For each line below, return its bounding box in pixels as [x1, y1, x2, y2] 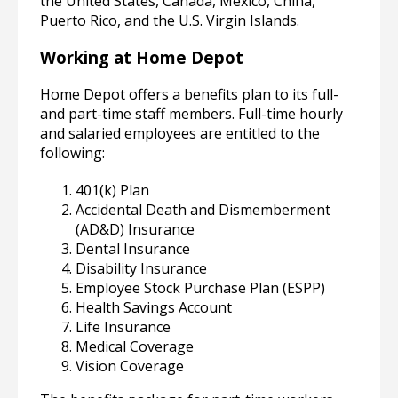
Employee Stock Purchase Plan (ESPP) [76, 277, 325, 298]
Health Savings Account [76, 297, 232, 317]
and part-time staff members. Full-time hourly [40, 103, 343, 123]
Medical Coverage [76, 336, 194, 356]
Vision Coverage [76, 355, 184, 376]
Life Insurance [76, 316, 171, 337]
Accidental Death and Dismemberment [76, 199, 330, 219]
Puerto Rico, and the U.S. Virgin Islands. [40, 11, 299, 30]
